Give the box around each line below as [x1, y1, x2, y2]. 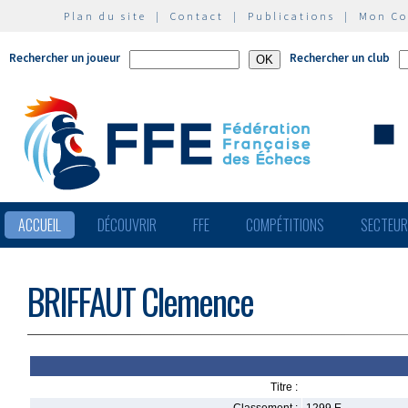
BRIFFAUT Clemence [27, 275, 253, 327]
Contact [170, 9, 224, 23]
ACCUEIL [18, 214, 61, 236]
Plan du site [64, 9, 147, 23]
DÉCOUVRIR [97, 214, 157, 236]
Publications [248, 9, 335, 23]
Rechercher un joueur [9, 50, 120, 66]
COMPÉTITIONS [246, 214, 324, 236]
